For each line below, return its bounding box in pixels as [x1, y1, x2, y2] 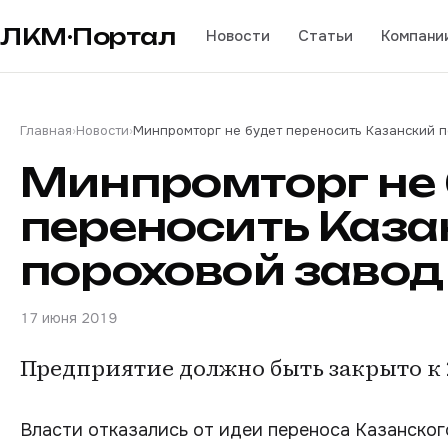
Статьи [297, 25, 353, 46]
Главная [20, 122, 72, 139]
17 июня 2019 [20, 309, 117, 327]
